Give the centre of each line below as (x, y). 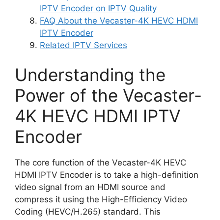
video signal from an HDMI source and (90, 187)
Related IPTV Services (83, 45)
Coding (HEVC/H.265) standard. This (88, 211)
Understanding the (90, 74)
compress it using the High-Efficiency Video (101, 199)
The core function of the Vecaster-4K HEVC (100, 162)
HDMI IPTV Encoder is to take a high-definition (107, 175)
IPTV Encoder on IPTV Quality (98, 9)
